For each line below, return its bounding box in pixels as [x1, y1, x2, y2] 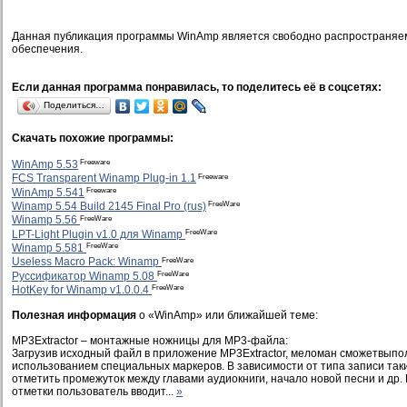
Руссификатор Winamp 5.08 [12, 269, 157, 283]
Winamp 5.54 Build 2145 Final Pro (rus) [12, 200, 206, 213]
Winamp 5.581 [12, 242, 86, 255]
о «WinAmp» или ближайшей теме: [136, 309, 318, 323]
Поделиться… [44, 100, 104, 110]
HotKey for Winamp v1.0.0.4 [12, 283, 152, 297]
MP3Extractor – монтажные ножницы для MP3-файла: [12, 334, 288, 348]
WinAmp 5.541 [12, 185, 84, 199]
